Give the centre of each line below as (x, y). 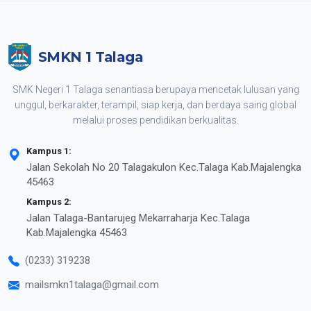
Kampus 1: (49, 151)
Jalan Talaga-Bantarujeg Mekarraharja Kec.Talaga (138, 218)
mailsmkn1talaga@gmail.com (92, 285)
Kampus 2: (49, 201)
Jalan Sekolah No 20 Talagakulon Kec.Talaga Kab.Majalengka (164, 167)
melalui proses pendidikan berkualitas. (155, 120)
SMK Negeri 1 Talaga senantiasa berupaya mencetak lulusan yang (155, 89)
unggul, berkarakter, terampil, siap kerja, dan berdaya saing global (155, 104)
